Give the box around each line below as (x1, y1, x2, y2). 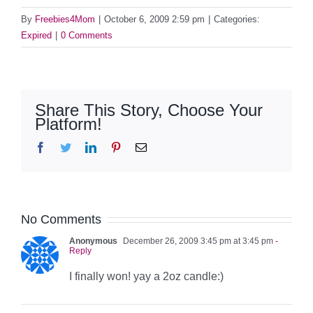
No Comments (21, 212, 101, 226)
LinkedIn (96, 140, 136, 152)
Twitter (71, 140, 102, 152)
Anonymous (69, 235, 117, 246)
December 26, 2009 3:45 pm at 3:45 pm (121, 235, 273, 246)
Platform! (35, 114, 102, 133)
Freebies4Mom (35, 13, 95, 24)
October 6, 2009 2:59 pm (104, 13, 205, 24)
